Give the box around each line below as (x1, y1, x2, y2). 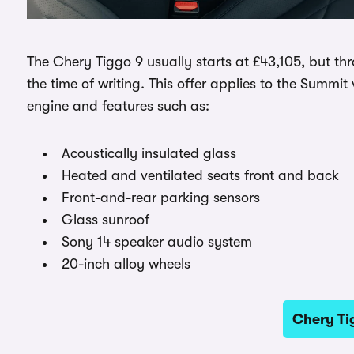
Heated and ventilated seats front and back (62, 167, 339, 183)
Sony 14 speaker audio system (62, 233, 252, 250)
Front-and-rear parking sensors (62, 189, 260, 205)
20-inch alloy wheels (62, 255, 190, 272)
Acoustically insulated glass (62, 145, 236, 161)
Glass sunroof (62, 211, 149, 228)
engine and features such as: (27, 97, 209, 114)
